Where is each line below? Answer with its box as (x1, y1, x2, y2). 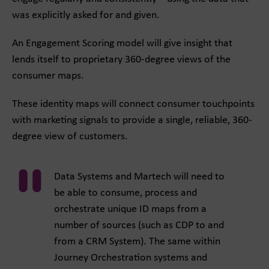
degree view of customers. (12, 131, 128, 142)
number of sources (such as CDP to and (54, 220, 224, 231)
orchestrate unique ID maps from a (54, 204, 207, 215)
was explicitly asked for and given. (12, 10, 160, 21)
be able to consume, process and (54, 187, 197, 199)
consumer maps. (12, 70, 84, 82)
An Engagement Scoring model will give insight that (12, 38, 232, 49)
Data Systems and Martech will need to (54, 171, 225, 183)
